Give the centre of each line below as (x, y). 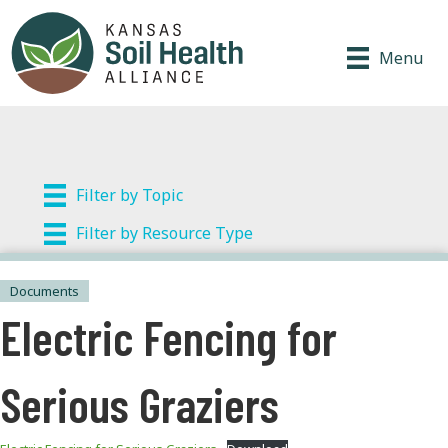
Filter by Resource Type (165, 233)
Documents (44, 291)
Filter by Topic (130, 194)
